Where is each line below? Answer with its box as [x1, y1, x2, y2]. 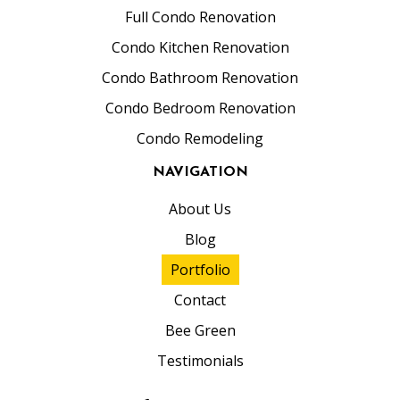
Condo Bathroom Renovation [102, 67, 298, 87]
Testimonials [156, 350, 244, 371]
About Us [169, 198, 231, 219]
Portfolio [170, 259, 230, 279]
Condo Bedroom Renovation [104, 97, 296, 118]
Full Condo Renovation [124, 6, 276, 27]
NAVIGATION [152, 164, 248, 179]
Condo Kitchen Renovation [111, 37, 289, 57]
